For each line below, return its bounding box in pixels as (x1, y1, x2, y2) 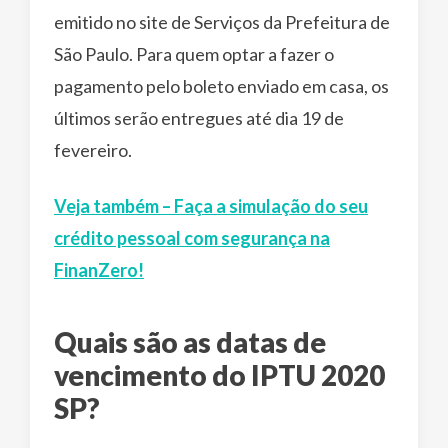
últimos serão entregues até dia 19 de (54, 107, 344, 130)
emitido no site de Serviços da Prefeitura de (54, 11, 390, 34)
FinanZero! (54, 259, 144, 282)
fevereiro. (54, 139, 132, 162)
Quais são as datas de (54, 325, 326, 360)
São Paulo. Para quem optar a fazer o (54, 43, 334, 66)
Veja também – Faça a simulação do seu (54, 195, 368, 218)
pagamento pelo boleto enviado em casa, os (54, 75, 389, 98)
